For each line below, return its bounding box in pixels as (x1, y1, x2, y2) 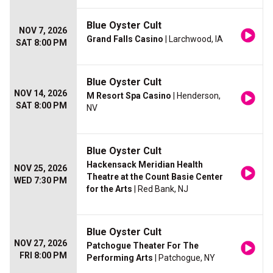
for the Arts (87, 184, 132, 194)
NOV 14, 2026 (14, 88, 67, 99)
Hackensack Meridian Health (87, 160, 203, 170)
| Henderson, (171, 91, 221, 101)
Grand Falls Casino (87, 34, 163, 44)
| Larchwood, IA (163, 34, 223, 44)
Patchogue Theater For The (87, 241, 199, 251)
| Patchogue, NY (153, 253, 215, 263)
